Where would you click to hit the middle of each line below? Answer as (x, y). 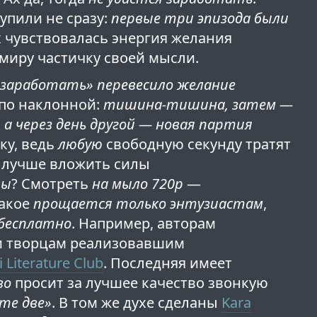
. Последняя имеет (168, 263)
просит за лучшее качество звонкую (140, 283)
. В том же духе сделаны (137, 303)
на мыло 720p (138, 184)
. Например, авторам (144, 224)
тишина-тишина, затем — (198, 105)
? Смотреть (52, 184)
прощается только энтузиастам (149, 204)
